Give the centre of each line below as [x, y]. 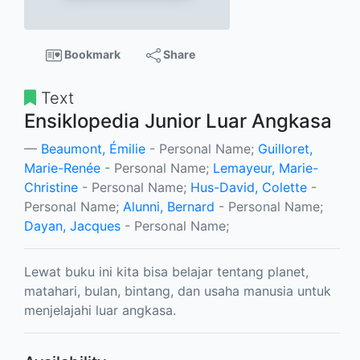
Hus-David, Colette [249, 188]
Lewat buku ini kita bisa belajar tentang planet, [166, 272]
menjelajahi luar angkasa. [100, 311]
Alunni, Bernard [169, 207]
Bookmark [91, 54]
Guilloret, [285, 149]
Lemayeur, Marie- [266, 168]
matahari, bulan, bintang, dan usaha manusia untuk [178, 291]
